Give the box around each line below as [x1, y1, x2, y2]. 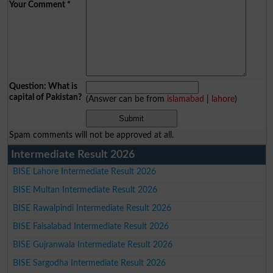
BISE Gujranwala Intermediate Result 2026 [13, 239, 173, 249]
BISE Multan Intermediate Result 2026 [13, 185, 158, 194]
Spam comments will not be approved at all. [9, 130, 174, 140]
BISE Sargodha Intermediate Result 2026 [13, 258, 166, 268]
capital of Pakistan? [9, 92, 82, 102]
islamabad [166, 94, 204, 104]
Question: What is [9, 81, 77, 91]
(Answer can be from [85, 94, 167, 104]
